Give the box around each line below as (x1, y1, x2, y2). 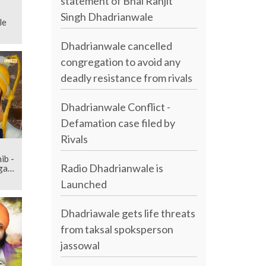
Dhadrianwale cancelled (61, 39, 173, 52)
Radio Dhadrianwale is (61, 161, 164, 175)
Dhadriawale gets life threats (61, 206, 196, 220)
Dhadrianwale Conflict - (61, 100, 171, 113)
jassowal (61, 238, 100, 252)
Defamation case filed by (61, 116, 176, 129)
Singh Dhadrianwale (61, 9, 154, 23)
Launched (61, 177, 107, 191)
